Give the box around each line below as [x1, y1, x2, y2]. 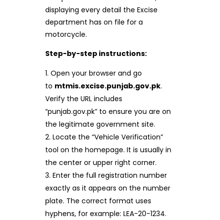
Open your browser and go [50, 68, 142, 79]
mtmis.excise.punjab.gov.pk [54, 81, 161, 91]
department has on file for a [45, 17, 143, 27]
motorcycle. [45, 29, 87, 40]
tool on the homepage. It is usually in [45, 145, 171, 155]
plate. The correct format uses [45, 196, 151, 206]
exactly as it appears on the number [45, 183, 170, 193]
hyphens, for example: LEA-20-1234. [45, 209, 166, 219]
